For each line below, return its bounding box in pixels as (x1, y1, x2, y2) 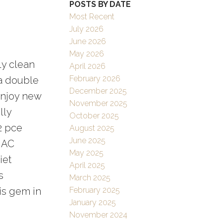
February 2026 (69, 74, 121, 84)
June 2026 (69, 37, 107, 47)
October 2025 (69, 111, 119, 121)
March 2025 (69, 173, 111, 183)
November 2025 (69, 99, 128, 109)
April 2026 (69, 61, 106, 71)
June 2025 (69, 136, 106, 146)
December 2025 (69, 86, 127, 96)
